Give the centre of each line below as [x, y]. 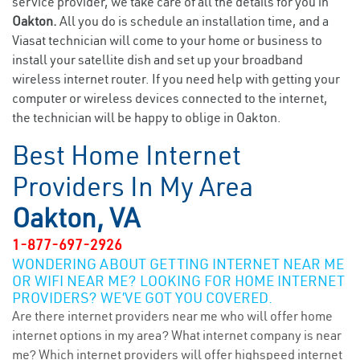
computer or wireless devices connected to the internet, [170, 98]
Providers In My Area [133, 186]
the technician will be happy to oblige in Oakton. [147, 117]
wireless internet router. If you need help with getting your [176, 79]
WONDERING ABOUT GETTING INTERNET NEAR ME [178, 264]
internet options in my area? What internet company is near [177, 335]
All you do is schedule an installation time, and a [194, 21]
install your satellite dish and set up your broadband [157, 59]
